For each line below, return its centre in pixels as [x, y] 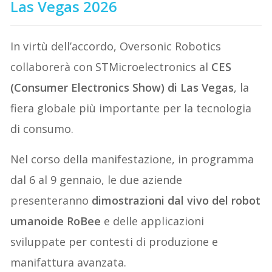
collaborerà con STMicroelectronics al [111, 66]
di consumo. [42, 128]
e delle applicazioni [154, 221]
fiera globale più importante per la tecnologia [131, 108]
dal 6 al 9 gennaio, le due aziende [97, 179]
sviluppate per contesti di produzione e [114, 241]
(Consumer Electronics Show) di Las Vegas [122, 87]
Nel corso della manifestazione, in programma [132, 159]
